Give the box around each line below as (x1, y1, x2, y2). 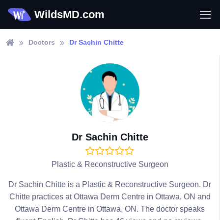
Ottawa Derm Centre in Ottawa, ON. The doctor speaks (15, 205, 205, 213)
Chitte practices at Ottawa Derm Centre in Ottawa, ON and (9, 192, 211, 201)
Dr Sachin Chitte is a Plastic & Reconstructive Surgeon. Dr (8, 180, 211, 189)
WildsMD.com (34, 8, 105, 21)
